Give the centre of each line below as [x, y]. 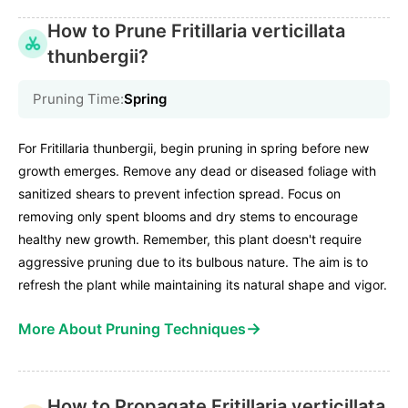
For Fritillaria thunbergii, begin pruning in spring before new [194, 148]
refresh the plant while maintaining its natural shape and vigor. [203, 284]
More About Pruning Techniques [132, 328]
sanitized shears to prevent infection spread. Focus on [179, 193]
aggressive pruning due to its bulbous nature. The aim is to [193, 261]
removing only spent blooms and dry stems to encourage [188, 216]
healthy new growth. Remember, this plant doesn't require [190, 239]
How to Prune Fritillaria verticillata [196, 31]
